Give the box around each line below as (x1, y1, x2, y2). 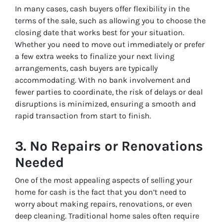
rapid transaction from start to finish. (15, 111, 151, 121)
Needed (15, 154, 64, 171)
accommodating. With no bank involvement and (15, 75, 190, 85)
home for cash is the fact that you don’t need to (15, 187, 186, 197)
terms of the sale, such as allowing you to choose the (15, 16, 206, 26)
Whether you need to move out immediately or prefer (15, 40, 205, 50)
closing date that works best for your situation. (15, 28, 184, 38)
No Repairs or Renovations (30, 138, 203, 155)
